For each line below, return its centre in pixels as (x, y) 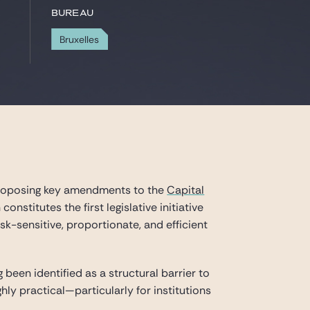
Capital (186, 190)
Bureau (73, 13)
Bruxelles (80, 39)
